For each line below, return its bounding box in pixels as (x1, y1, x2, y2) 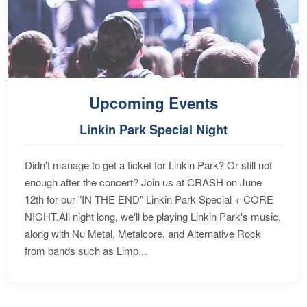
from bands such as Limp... (25, 243, 147, 258)
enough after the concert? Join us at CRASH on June (25, 174, 262, 189)
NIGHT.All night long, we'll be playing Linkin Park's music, (25, 208, 281, 223)
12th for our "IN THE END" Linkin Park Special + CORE (25, 191, 273, 206)
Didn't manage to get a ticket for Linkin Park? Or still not (25, 157, 272, 172)
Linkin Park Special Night (79, 120, 228, 138)
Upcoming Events (89, 91, 218, 114)
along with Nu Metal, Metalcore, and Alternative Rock (25, 225, 261, 241)
